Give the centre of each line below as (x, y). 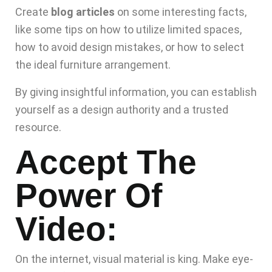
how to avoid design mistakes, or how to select (130, 47)
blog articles (83, 12)
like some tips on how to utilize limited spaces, (128, 30)
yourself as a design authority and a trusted (122, 110)
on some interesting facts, (181, 12)
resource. (38, 127)
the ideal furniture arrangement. (93, 65)
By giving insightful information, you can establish (136, 92)
